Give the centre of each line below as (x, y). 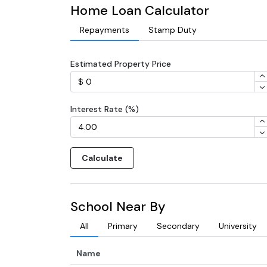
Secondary (178, 226)
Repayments (105, 30)
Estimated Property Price (121, 64)
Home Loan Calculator (140, 10)
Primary (123, 226)
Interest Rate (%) (105, 109)
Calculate (102, 158)
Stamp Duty (173, 30)
